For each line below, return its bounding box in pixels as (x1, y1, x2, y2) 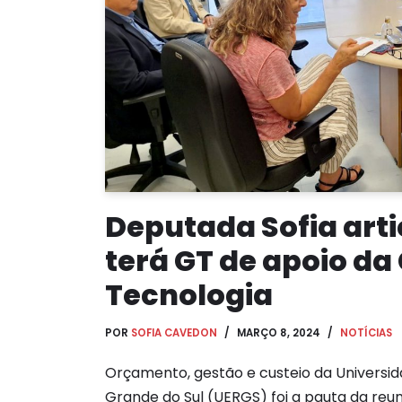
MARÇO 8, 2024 (237, 325, 320, 340)
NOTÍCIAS (340, 325, 392, 340)
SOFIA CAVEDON (131, 325, 217, 340)
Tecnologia (105, 274, 273, 315)
